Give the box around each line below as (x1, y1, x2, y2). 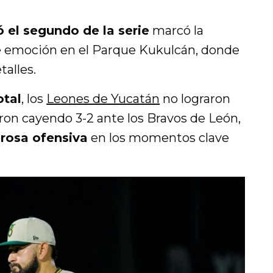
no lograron (160, 91, 231, 106)
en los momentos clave (88, 130, 230, 145)
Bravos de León (147, 111, 239, 126)
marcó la (149, 23, 204, 38)
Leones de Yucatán (46, 91, 160, 106)
